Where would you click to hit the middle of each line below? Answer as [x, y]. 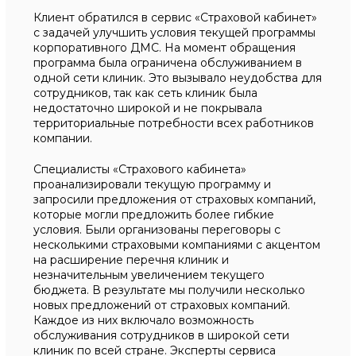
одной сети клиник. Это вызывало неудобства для [178, 78]
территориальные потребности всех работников [174, 123]
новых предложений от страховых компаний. [162, 305]
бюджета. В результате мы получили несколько [170, 290]
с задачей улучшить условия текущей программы [175, 33]
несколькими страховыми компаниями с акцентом [177, 245]
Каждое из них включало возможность [144, 320]
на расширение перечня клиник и [132, 260]
